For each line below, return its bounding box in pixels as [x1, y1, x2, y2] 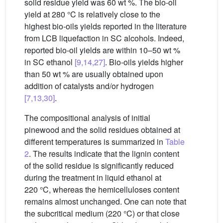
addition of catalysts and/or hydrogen [24, 80, 154, 92]
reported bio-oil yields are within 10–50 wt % [24, 44, 180, 56]
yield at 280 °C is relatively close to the [24, 8, 160, 20]
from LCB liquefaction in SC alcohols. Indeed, [24, 32, 184, 44]
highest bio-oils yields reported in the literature [24, 20, 187, 32]
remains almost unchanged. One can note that [24, 195, 186, 207]
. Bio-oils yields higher [105, 56, 183, 68]
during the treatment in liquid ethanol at [24, 171, 161, 183]
